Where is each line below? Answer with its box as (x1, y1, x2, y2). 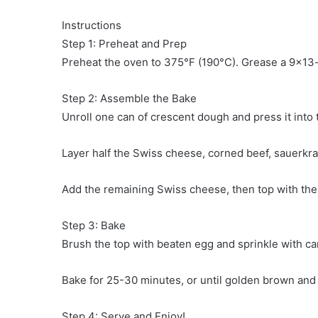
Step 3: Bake (62, 219, 126, 233)
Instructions (62, 18, 121, 33)
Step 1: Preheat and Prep (62, 37, 187, 51)
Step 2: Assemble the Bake (62, 92, 197, 106)
